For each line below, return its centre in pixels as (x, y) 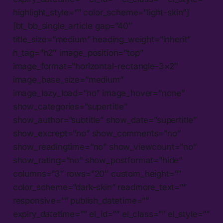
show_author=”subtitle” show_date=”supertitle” (105, 120)
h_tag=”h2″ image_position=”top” (78, 53)
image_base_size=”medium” (68, 80)
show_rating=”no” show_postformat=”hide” (98, 161)
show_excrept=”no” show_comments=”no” (97, 134)
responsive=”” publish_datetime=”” (81, 201)
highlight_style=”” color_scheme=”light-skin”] (101, 13)
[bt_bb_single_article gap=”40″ (72, 26)
